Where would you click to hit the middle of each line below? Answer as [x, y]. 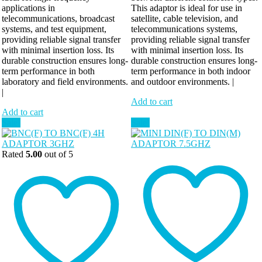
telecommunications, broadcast [58, 19]
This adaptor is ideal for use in [187, 8]
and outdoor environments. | [182, 82]
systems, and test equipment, [54, 29]
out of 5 [58, 154]
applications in [28, 8]
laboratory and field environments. [65, 82]
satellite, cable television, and [185, 19]
